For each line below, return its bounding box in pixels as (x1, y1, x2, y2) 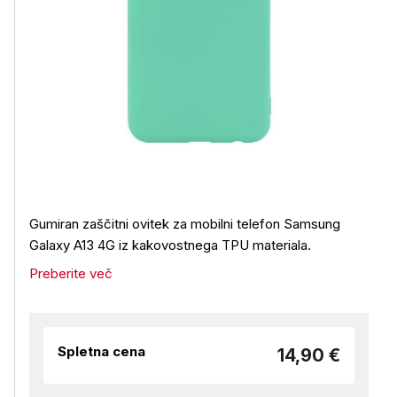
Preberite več (29, 265, 113, 282)
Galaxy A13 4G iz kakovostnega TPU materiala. (29, 237, 311, 253)
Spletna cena (58, 343, 145, 360)
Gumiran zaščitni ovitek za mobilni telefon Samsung (29, 215, 340, 232)
